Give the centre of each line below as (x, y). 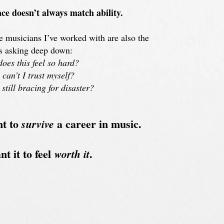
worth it (72, 154)
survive (37, 124)
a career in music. (97, 124)
